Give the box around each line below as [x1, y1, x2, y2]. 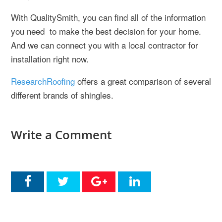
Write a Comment [11, 126, 111, 143]
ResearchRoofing [11, 75, 75, 87]
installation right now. [11, 53, 89, 65]
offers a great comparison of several [75, 75, 211, 87]
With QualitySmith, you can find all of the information [11, 11, 206, 23]
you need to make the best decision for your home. [11, 25, 201, 37]
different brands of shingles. [11, 89, 113, 101]
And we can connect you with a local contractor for [11, 39, 198, 51]
